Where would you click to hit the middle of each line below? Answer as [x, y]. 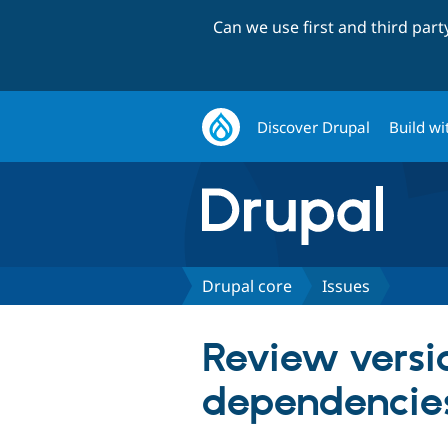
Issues [346, 285]
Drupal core [247, 285]
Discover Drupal [314, 126]
